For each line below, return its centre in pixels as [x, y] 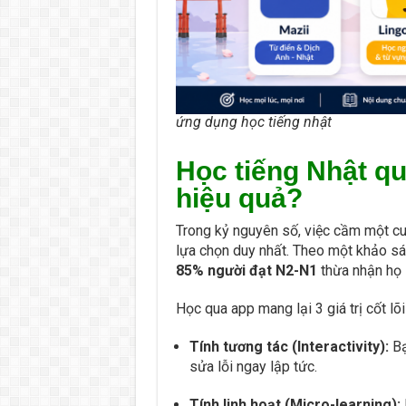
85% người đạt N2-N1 [246, 270]
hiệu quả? [239, 198]
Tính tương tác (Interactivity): [289, 346]
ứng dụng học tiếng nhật [253, 121]
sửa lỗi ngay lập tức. [253, 366]
